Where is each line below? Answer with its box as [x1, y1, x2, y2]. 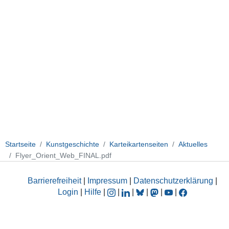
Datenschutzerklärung [133, 176, 213, 186]
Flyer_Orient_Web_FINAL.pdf [15, 151, 111, 159]
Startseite [5, 140, 36, 148]
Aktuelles [178, 140, 208, 148]
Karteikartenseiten [109, 140, 168, 148]
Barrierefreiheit [28, 176, 81, 186]
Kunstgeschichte [46, 140, 99, 148]
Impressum [87, 176, 127, 186]
